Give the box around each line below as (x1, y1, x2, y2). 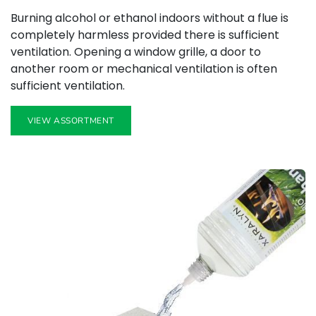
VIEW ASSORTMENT (28, 115, 114, 127)
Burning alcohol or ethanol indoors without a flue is (11, 10, 288, 27)
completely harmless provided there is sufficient (11, 27, 279, 44)
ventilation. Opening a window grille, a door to (11, 44, 261, 61)
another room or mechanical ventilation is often (11, 61, 277, 78)
